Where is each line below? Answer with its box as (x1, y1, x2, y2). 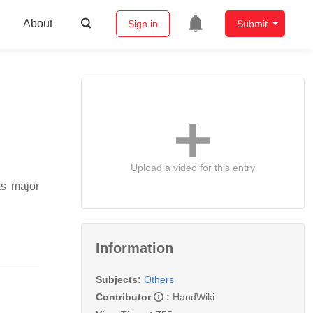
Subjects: (96, 273, 141, 285)
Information (96, 240, 173, 256)
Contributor (96, 291, 154, 303)
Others (144, 273, 174, 285)
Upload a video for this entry (131, 161, 255, 173)
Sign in (127, 18, 158, 30)
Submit (236, 18, 268, 30)
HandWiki (173, 291, 214, 303)
